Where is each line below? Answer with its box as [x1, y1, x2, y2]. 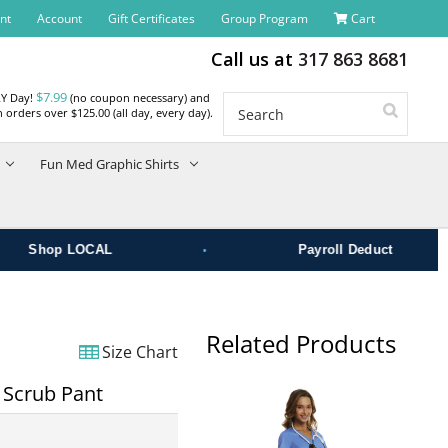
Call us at [210, 47, 298, 71]
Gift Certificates [107, 10, 195, 27]
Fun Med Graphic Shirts [40, 155, 180, 173]
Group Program [220, 10, 308, 27]
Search [371, 93, 424, 115]
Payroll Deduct [264, 242, 359, 257]
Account [36, 10, 82, 27]
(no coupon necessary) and [66, 90, 210, 105]
